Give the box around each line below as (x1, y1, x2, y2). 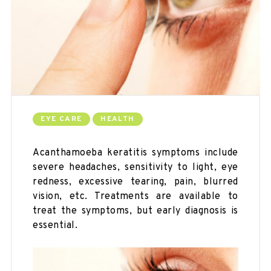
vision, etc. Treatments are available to (33, 190, 238, 203)
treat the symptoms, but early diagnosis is (33, 204, 238, 217)
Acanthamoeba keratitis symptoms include (33, 146, 238, 159)
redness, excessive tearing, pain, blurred (33, 175, 238, 188)
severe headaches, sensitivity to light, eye (33, 161, 238, 174)
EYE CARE (41, 114, 82, 124)
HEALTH (100, 114, 135, 124)
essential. (33, 219, 78, 232)
